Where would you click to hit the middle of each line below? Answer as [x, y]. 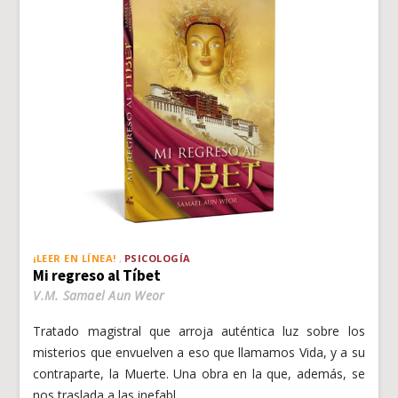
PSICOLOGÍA [157, 258]
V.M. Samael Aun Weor [99, 295]
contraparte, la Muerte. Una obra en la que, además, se [199, 373]
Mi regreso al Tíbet [97, 275]
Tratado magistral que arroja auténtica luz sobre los [199, 330]
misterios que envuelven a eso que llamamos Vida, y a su [199, 352]
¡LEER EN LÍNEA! [75, 258]
